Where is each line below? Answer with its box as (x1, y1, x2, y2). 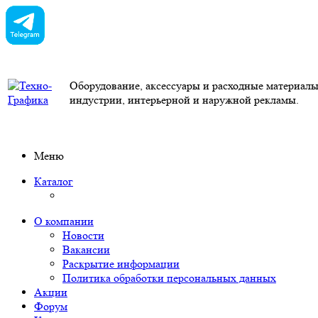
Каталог (34, 175, 73, 188)
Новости (62, 229, 104, 242)
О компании (34, 214, 94, 228)
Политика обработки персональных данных (62, 271, 276, 285)
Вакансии (62, 243, 110, 256)
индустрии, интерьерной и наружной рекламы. (70, 93, 299, 106)
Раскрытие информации (62, 257, 180, 270)
